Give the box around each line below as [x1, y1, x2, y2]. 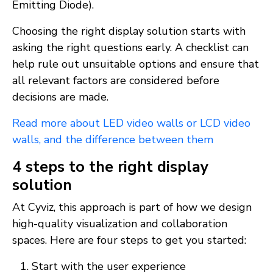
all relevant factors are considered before [12, 73, 219, 88]
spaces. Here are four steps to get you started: [12, 233, 246, 248]
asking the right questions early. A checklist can [12, 40, 249, 55]
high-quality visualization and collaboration [12, 216, 227, 232]
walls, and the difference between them [12, 132, 213, 147]
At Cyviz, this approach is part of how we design [12, 200, 252, 215]
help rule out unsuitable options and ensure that [12, 57, 259, 72]
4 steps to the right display [12, 156, 208, 178]
